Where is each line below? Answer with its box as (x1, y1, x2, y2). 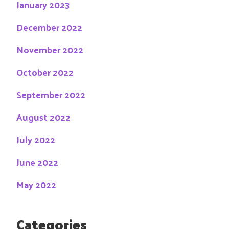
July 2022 (16, 130, 55, 148)
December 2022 (16, 18, 82, 35)
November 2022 (16, 40, 83, 58)
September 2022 (16, 85, 85, 103)
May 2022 (16, 175, 56, 193)
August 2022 (16, 108, 71, 125)
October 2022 (16, 63, 74, 80)
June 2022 (16, 153, 58, 170)
